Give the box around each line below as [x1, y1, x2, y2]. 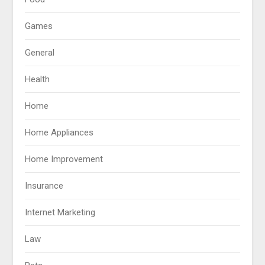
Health [25, 74, 50, 85]
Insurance [25, 180, 64, 192]
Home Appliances [25, 127, 94, 138]
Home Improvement [25, 154, 104, 165]
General [25, 47, 55, 59]
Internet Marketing [25, 207, 96, 218]
